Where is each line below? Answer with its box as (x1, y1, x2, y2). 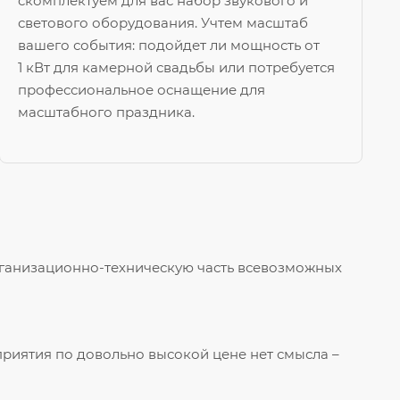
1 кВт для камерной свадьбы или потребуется (18, 59, 336, 77)
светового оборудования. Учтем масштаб (18, 14, 309, 32)
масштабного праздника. (18, 104, 196, 121)
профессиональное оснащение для (18, 81, 266, 99)
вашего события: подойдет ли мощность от (18, 37, 321, 54)
